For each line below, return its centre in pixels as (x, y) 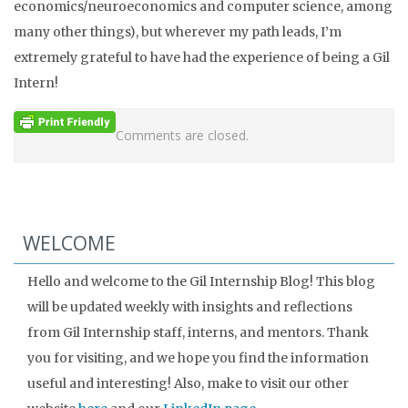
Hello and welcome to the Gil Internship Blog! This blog (201, 281)
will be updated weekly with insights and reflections (190, 307)
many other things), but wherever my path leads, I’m (178, 32)
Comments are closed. (182, 135)
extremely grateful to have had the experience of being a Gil (202, 57)
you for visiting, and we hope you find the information (198, 358)
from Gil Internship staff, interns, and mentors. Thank (198, 332)
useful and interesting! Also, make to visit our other (188, 383)
